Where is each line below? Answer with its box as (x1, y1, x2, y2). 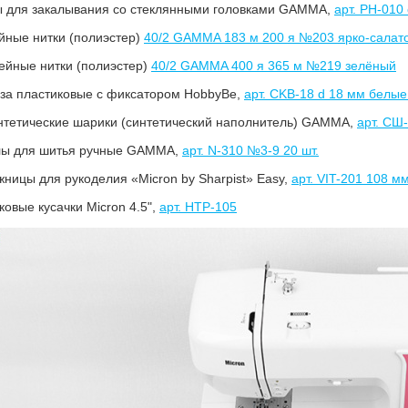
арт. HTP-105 (159, 199, 237, 215)
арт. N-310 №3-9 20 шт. (182, 143, 319, 158)
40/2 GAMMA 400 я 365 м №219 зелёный (151, 58, 396, 74)
